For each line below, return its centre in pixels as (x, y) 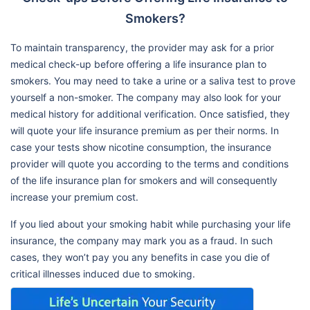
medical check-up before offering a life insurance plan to (138, 64)
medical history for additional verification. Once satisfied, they (150, 113)
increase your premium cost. (74, 197)
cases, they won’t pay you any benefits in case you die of (140, 257)
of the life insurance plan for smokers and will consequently (144, 180)
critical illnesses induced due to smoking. (103, 273)
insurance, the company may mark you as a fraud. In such (142, 240)
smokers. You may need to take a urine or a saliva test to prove (153, 80)
